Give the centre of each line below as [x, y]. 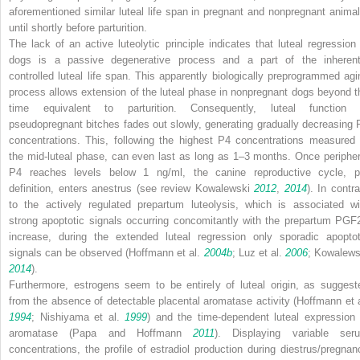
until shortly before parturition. [78, 27]
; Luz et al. [258, 252]
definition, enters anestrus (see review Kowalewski [132, 188]
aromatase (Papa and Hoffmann [101, 333]
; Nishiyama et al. [78, 317]
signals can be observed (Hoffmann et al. [106, 252]
